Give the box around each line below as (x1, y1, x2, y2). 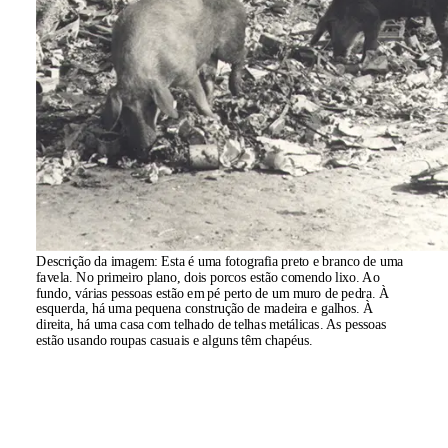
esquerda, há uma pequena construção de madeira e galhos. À (36, 300, 374, 316)
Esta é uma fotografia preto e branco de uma (161, 253, 404, 269)
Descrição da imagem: (36, 253, 162, 269)
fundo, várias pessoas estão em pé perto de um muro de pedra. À (36, 285, 390, 300)
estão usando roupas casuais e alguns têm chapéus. (36, 332, 313, 347)
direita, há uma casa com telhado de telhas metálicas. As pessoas (36, 316, 387, 332)
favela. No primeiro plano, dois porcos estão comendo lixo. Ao (36, 269, 380, 285)
